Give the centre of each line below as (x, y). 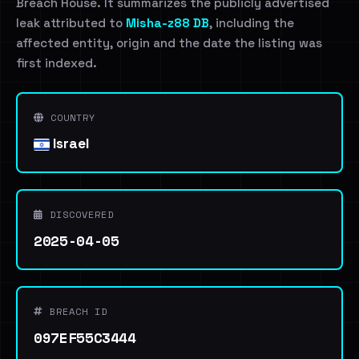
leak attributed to (71, 23)
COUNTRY (70, 117)
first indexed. (56, 63)
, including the (252, 23)
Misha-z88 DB (167, 23)
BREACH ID (75, 311)
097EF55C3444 (85, 337)
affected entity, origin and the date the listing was (169, 43)
